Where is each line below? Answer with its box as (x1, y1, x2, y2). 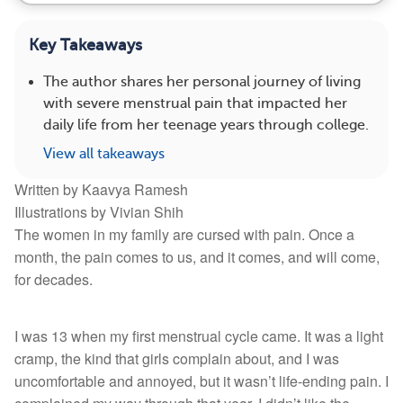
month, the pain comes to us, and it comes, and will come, (14, 246, 380, 267)
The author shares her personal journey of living (43, 74, 361, 90)
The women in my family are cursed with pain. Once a (14, 224, 354, 245)
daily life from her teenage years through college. (43, 117, 369, 133)
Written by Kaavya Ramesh (14, 179, 188, 200)
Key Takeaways (29, 36, 142, 54)
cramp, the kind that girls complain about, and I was (14, 348, 339, 369)
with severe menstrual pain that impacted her (43, 95, 347, 112)
